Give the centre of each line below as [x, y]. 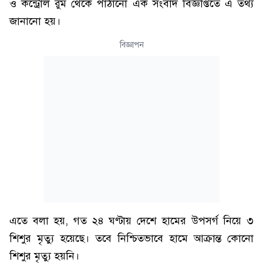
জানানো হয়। [35, 21]
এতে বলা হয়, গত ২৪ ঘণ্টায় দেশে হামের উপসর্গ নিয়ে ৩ [131, 221]
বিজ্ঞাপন [131, 45]
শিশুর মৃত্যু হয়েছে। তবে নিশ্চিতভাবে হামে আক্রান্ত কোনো [131, 238]
